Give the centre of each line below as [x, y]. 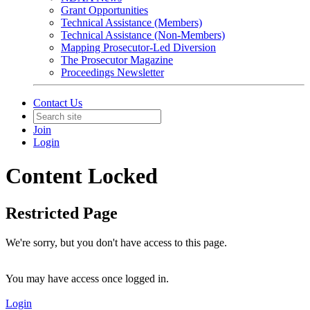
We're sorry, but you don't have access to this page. [116, 242]
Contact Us [58, 103]
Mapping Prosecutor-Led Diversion [138, 47]
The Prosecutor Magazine [117, 60]
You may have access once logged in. [87, 278]
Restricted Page [62, 213]
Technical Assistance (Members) [131, 22]
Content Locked [82, 176]
